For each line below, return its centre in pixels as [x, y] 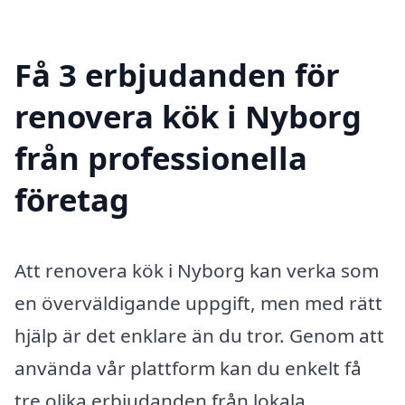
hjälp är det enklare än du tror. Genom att [199, 335]
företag [72, 199]
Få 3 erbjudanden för [177, 74]
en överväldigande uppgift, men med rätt [198, 302]
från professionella [161, 157]
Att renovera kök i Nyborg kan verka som [197, 270]
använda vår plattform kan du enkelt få [188, 367]
